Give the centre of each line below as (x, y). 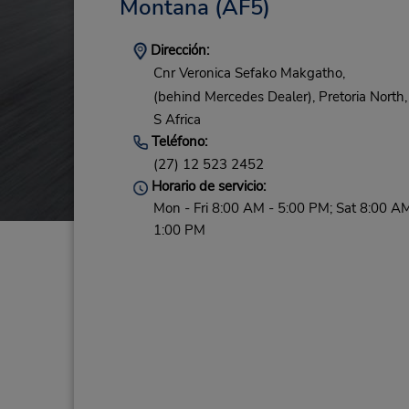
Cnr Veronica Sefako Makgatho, (249, 73)
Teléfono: (177, 142)
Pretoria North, (362, 96)
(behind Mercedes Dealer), (234, 96)
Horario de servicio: (206, 187)
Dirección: (178, 50)
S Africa (177, 120)
